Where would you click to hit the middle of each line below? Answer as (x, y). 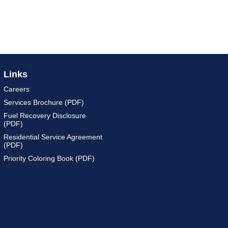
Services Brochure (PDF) (44, 103)
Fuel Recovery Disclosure (45, 116)
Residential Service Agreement (53, 137)
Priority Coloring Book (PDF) (49, 159)
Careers (17, 89)
